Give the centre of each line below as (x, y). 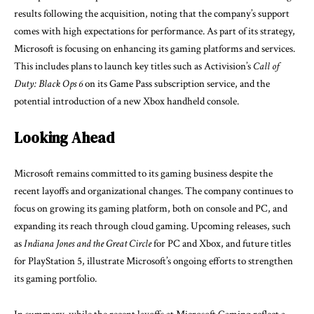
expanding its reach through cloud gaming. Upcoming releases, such (152, 226)
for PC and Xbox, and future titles (221, 244)
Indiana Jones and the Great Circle (88, 244)
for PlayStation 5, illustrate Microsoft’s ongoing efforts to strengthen (153, 261)
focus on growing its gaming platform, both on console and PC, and (151, 209)
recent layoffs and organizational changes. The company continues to (153, 191)
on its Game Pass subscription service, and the (176, 84)
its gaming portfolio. (55, 279)
